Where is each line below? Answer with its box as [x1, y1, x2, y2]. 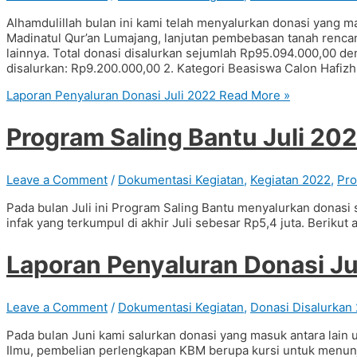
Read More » [216, 88, 290, 104]
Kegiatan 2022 [250, 172, 331, 188]
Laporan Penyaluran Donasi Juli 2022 [6, 88, 216, 104]
